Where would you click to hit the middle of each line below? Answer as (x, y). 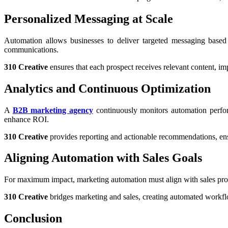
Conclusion (33, 219)
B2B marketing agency (53, 110)
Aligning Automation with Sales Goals (103, 158)
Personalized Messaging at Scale (89, 19)
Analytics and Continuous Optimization (107, 88)
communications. (31, 49)
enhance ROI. (26, 119)
